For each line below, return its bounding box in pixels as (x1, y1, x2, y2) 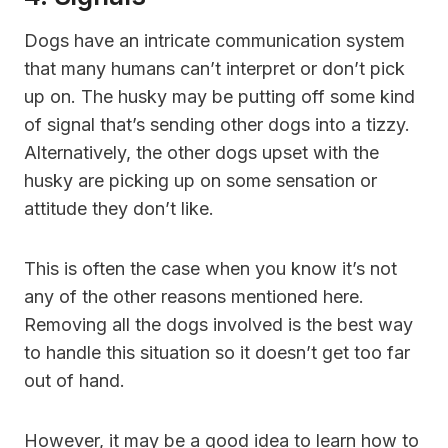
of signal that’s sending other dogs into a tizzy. (24, 113, 410, 135)
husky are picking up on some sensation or (24, 169, 377, 191)
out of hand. (24, 369, 125, 391)
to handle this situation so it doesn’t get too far (24, 341, 410, 363)
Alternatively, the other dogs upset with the (24, 141, 379, 163)
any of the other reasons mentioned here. (24, 285, 364, 307)
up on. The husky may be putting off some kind (24, 85, 415, 107)
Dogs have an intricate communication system (24, 29, 405, 51)
